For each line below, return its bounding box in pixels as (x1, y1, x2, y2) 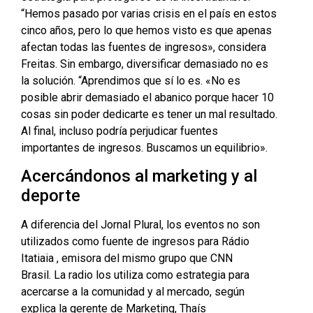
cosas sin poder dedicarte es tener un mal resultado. (21, 108, 277, 121)
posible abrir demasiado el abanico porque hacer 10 (21, 91, 274, 104)
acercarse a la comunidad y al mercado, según (21, 285, 245, 299)
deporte (21, 186, 80, 206)
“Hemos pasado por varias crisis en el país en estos (21, 7, 277, 20)
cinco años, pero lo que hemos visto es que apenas (21, 24, 272, 37)
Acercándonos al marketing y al (21, 166, 257, 187)
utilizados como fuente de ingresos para (21, 235, 221, 249)
